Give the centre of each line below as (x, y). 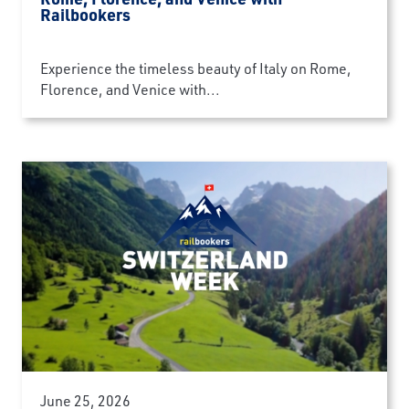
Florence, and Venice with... (130, 89)
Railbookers (85, 15)
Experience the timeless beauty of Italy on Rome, (196, 68)
